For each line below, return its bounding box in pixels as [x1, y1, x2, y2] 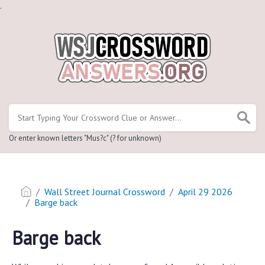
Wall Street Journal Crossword [44, 186, 166, 198]
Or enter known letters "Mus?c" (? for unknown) [9, 133, 161, 143]
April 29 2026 [178, 186, 233, 198]
